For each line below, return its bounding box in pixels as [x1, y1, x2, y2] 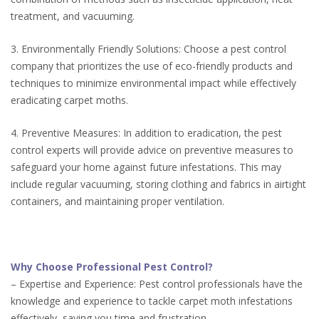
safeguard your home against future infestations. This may [11, 160, 281, 174]
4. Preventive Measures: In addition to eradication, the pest [11, 126, 282, 140]
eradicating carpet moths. [11, 93, 128, 108]
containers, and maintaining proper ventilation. [11, 194, 224, 209]
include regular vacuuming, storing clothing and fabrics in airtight [11, 177, 306, 192]
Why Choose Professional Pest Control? [11, 259, 213, 273]
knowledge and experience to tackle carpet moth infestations [11, 293, 293, 308]
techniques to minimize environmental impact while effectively [11, 76, 296, 90]
